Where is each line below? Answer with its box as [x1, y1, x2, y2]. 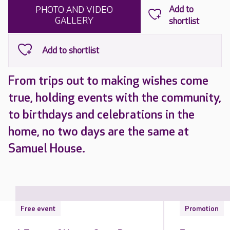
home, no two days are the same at [8, 124, 189, 139]
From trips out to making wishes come [8, 73, 208, 88]
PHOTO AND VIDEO [35, 5, 113, 15]
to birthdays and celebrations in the [8, 107, 195, 122]
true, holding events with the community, [8, 90, 221, 105]
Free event [21, 204, 55, 213]
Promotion [185, 204, 219, 213]
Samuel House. [8, 141, 85, 156]
